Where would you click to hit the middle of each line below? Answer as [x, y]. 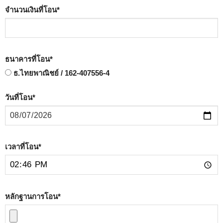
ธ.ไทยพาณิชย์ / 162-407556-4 [60, 73]
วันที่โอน [19, 98]
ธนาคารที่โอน [27, 59]
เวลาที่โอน [22, 147]
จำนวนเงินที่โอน [31, 10]
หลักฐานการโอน [31, 196]
